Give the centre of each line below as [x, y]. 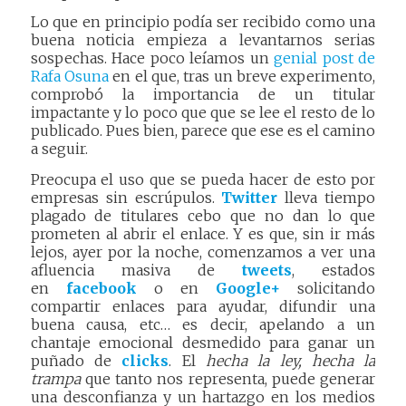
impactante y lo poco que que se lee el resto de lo [203, 113]
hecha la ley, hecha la [291, 360]
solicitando [328, 288]
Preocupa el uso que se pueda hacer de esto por [203, 179]
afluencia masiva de [136, 270]
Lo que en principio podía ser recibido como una [203, 22]
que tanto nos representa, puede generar [228, 378]
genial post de [325, 58]
